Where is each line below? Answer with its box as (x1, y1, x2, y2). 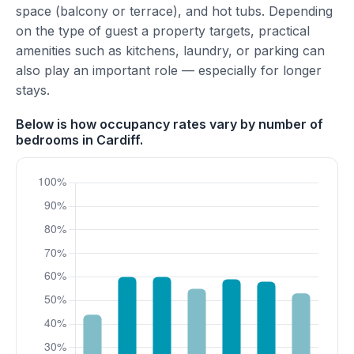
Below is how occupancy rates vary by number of (16, 116, 323, 132)
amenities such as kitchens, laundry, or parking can (16, 43, 325, 58)
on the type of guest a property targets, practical (16, 23, 310, 39)
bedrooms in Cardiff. (16, 132, 143, 148)
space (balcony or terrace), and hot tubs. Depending (16, 3, 333, 19)
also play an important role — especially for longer (16, 62, 322, 78)
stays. (16, 82, 50, 98)
